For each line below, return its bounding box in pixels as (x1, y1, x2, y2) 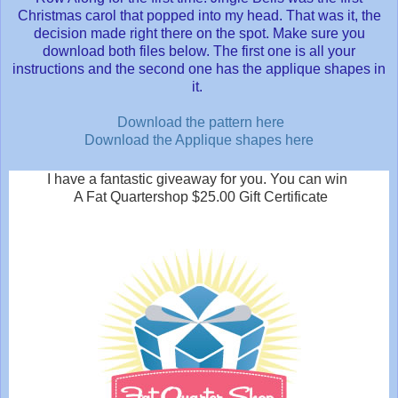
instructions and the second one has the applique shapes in (12, 60, 386, 76)
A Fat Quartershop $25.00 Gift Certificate (70, 188, 328, 204)
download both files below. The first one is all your (43, 43, 355, 59)
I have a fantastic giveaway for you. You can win (47, 171, 351, 187)
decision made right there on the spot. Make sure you (33, 25, 365, 41)
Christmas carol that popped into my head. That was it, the (17, 7, 381, 23)
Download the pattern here (117, 114, 284, 130)
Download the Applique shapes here (84, 131, 314, 147)
